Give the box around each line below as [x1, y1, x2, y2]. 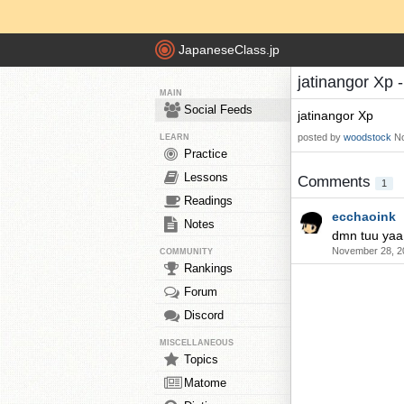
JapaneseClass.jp [179, 42, 280, 58]
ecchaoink [332, 209, 396, 224]
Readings [184, 194, 233, 207]
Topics [184, 353, 218, 366]
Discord [184, 308, 224, 322]
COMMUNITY [160, 247, 213, 256]
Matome [184, 376, 226, 390]
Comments [298, 173, 375, 190]
